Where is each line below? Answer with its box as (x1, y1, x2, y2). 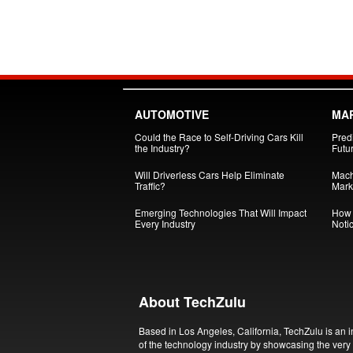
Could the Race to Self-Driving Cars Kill (134, 130, 303, 143)
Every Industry (134, 217, 195, 230)
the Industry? (134, 141, 190, 154)
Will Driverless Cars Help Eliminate (134, 168, 284, 181)
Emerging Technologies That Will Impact (134, 206, 307, 219)
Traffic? (134, 179, 165, 192)
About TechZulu (138, 291, 246, 312)
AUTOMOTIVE (134, 106, 209, 122)
